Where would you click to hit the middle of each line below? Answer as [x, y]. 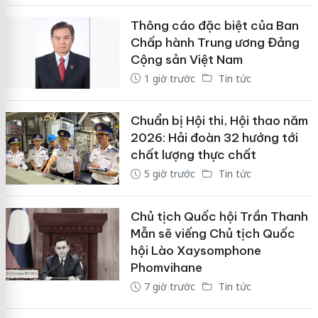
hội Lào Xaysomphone [196, 250]
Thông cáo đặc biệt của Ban [214, 25]
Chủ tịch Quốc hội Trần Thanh [219, 216]
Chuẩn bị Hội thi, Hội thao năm [219, 121]
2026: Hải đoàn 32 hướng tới [214, 138]
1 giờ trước [169, 78]
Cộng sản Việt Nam [186, 59]
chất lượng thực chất [193, 155]
